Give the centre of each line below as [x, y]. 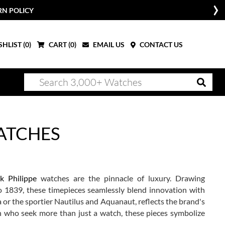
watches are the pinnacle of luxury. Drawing [121, 178]
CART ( [59, 44]
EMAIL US [108, 44]
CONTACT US [160, 44]
